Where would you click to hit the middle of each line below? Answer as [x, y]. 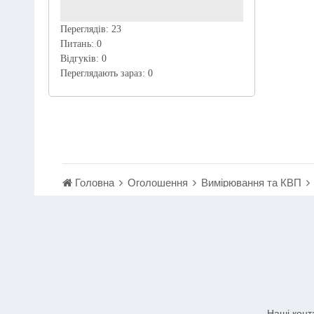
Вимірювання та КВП [252, 182]
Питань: [78, 43]
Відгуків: [81, 58]
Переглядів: [86, 29]
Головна [94, 182]
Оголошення [159, 182]
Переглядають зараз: [104, 73]
